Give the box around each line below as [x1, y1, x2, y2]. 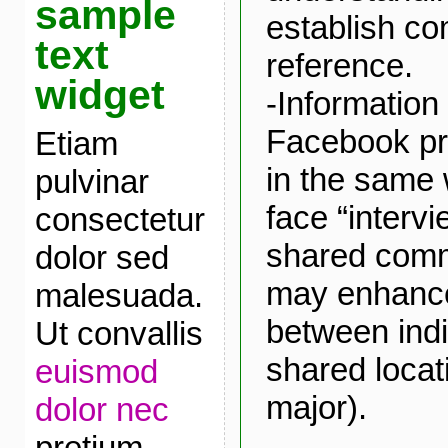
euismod [34, 353, 158, 390]
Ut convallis [34, 315, 203, 352]
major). [265, 389, 367, 427]
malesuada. [34, 277, 203, 314]
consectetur [34, 201, 205, 238]
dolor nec [34, 391, 169, 428]
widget [34, 72, 165, 118]
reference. [265, 47, 413, 85]
